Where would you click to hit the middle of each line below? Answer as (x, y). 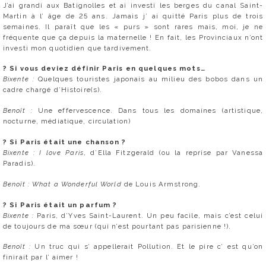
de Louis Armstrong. (161, 184)
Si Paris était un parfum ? (64, 205)
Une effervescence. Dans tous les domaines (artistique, (150, 111)
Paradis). (20, 163)
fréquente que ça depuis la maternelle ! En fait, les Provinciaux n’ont (133, 37)
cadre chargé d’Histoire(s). (53, 90)
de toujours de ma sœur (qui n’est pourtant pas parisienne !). (117, 226)
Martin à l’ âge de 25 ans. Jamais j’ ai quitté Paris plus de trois (133, 16)
